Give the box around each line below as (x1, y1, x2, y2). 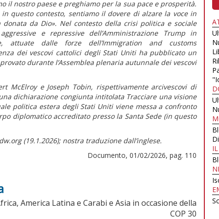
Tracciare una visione (126, 91, 197, 101)
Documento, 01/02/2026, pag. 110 (88, 150, 197, 160)
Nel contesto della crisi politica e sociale (60, 18, 197, 28)
